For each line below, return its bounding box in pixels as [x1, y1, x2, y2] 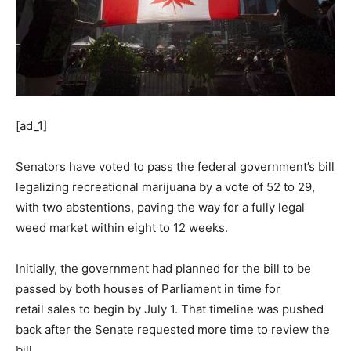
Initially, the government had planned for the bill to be [16, 260, 311, 276]
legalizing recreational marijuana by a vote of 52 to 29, [16, 179, 315, 194]
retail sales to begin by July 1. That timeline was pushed [16, 301, 324, 317]
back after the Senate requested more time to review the [16, 321, 330, 337]
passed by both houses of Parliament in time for [16, 280, 280, 296]
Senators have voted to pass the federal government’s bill [16, 158, 335, 174]
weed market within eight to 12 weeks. [16, 219, 228, 235]
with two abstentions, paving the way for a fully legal [16, 199, 305, 215]
